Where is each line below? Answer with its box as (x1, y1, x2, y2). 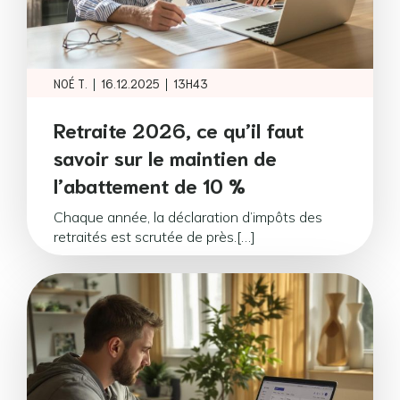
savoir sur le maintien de (54, 144, 277, 170)
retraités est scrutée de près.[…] (54, 228, 255, 246)
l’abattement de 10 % (54, 171, 246, 197)
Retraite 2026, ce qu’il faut (54, 116, 304, 142)
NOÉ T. (54, 75, 87, 91)
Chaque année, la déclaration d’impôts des (54, 208, 322, 226)
